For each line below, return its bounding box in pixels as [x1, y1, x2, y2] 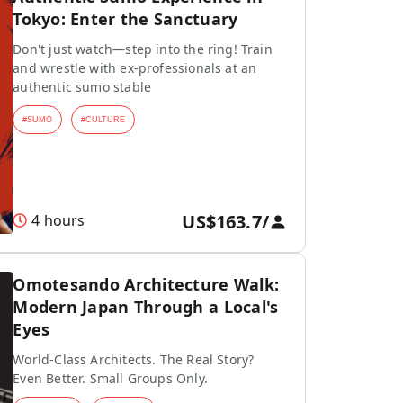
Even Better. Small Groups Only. [13, 370, 208, 387]
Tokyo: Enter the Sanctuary [13, 8, 238, 30]
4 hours [31, 210, 85, 230]
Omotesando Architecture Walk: [13, 273, 280, 295]
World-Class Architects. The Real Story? [13, 351, 255, 368]
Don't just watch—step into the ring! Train [13, 40, 273, 58]
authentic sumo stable [13, 78, 152, 95]
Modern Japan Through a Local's [13, 296, 279, 318]
